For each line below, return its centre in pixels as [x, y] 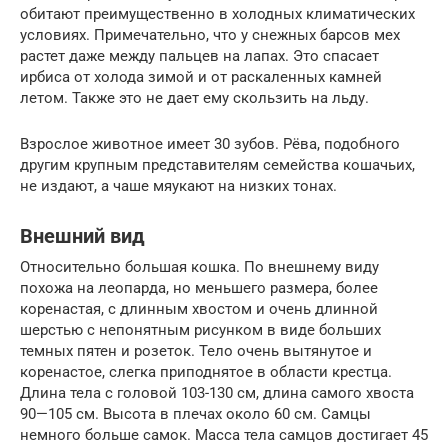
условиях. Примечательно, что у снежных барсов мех [210, 34]
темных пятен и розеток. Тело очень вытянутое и [196, 350]
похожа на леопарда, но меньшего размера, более [199, 287]
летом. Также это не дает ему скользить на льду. [194, 97]
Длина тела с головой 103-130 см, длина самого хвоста [217, 392]
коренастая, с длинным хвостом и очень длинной [199, 308]
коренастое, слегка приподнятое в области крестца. [206, 371]
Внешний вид [82, 236]
